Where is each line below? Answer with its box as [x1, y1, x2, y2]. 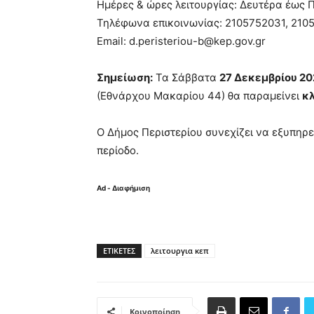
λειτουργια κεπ [151, 245, 209, 256]
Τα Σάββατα [153, 71, 219, 84]
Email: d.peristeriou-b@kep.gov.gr [97, 34, 266, 48]
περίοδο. [97, 144, 139, 157]
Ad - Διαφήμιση [97, 184, 150, 192]
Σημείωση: [97, 71, 153, 84]
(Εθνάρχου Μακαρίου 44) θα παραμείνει [97, 89, 302, 102]
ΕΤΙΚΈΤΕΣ [103, 245, 135, 256]
